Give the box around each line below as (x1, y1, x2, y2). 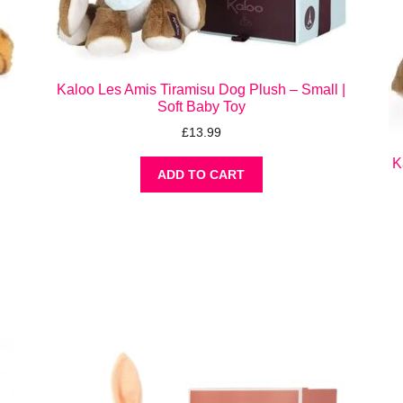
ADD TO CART (157, 167, 246, 183)
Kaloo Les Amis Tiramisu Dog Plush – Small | (57, 81, 346, 97)
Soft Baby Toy (157, 98, 246, 114)
